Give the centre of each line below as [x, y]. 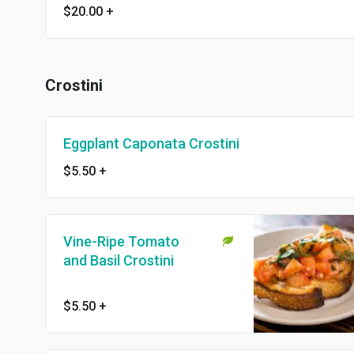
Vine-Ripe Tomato [121, 241]
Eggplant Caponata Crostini [151, 143]
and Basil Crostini [119, 260]
